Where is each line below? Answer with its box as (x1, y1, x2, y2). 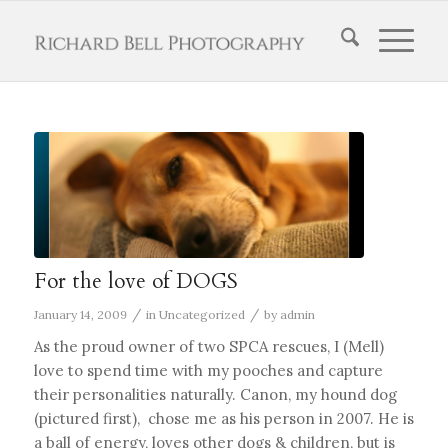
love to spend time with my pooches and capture (33, 360, 383, 380)
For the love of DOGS (33, 266, 238, 296)
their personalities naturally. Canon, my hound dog (33, 384, 397, 404)
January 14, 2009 (33, 306, 127, 322)
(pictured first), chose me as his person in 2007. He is (33, 408, 414, 428)
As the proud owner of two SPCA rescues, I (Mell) (33, 336, 384, 356)
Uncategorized (158, 306, 245, 322)
